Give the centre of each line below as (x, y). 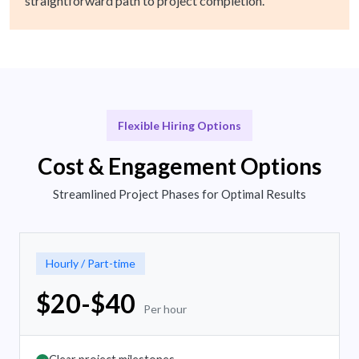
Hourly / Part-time (91, 264)
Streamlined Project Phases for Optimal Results (179, 194)
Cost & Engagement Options (179, 166)
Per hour (165, 309)
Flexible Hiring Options (179, 126)
